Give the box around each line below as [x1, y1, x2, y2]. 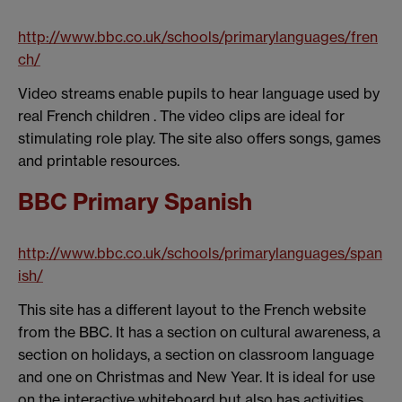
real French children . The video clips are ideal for [18, 107, 345, 126]
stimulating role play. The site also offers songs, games [18, 129, 380, 148]
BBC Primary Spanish [18, 187, 252, 216]
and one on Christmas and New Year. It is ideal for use [18, 367, 375, 386]
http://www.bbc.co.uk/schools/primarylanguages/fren [18, 28, 378, 47]
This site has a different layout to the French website [18, 300, 366, 319]
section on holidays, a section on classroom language [18, 345, 374, 363]
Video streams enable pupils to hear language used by [18, 84, 380, 103]
